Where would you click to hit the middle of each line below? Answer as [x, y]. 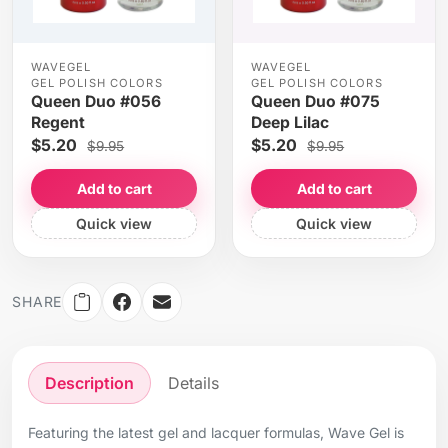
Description [89, 382]
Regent [57, 122]
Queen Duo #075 [315, 101]
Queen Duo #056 [95, 101]
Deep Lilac [289, 122]
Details [193, 382]
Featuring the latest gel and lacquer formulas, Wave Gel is [216, 432]
